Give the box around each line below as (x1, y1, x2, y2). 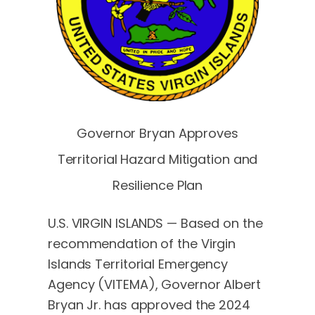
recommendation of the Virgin (48, 234, 236, 252)
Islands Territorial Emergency (48, 255, 229, 273)
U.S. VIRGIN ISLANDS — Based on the (48, 214, 263, 232)
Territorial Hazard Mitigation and (57, 150, 258, 168)
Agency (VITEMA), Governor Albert (48, 275, 261, 293)
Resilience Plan (112, 176, 203, 194)
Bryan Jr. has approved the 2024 (48, 295, 250, 314)
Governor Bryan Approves (77, 124, 238, 142)
